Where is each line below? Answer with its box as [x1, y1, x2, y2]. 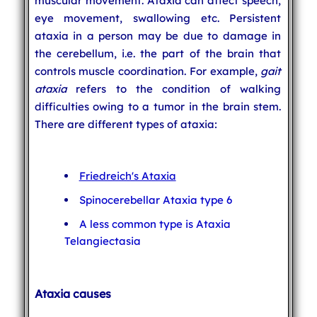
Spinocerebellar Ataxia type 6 [79, 192, 232, 207]
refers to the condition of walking [66, 81, 282, 96]
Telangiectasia [64, 234, 141, 248]
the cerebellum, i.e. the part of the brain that [34, 46, 282, 60]
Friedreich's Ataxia [79, 168, 176, 183]
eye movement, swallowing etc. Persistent [34, 11, 282, 25]
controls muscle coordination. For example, [34, 64, 261, 78]
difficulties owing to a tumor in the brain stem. [34, 99, 282, 113]
